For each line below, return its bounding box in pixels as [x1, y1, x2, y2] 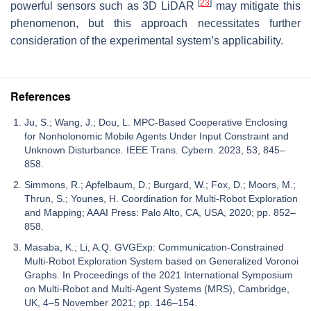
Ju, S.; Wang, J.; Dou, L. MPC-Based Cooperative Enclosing [24, 116, 287, 128]
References [10, 87, 71, 104]
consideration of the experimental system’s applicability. [10, 34, 283, 47]
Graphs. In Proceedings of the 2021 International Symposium [24, 269, 293, 280]
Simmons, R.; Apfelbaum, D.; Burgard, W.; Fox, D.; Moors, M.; [24, 178, 296, 190]
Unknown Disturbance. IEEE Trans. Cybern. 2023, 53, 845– [24, 144, 285, 155]
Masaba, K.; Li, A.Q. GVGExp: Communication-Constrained [24, 241, 284, 253]
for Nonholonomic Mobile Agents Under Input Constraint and [24, 130, 289, 142]
